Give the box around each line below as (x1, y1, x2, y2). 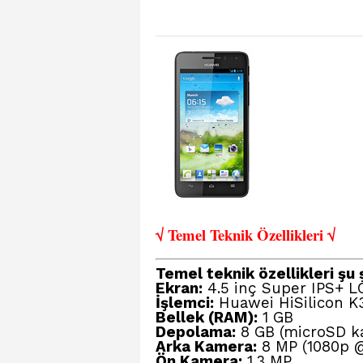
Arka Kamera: (156, 338, 257, 356)
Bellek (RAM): (156, 309, 258, 327)
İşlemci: (156, 294, 214, 312)
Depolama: (156, 323, 236, 341)
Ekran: (156, 280, 203, 297)
